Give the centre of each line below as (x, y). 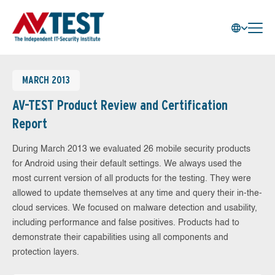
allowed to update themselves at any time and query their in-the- (137, 193)
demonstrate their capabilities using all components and (120, 238)
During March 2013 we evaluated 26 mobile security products (131, 149)
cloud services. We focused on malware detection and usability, (135, 208)
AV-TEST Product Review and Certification (120, 105)
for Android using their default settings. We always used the (127, 164)
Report (30, 123)
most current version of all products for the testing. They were (132, 179)
